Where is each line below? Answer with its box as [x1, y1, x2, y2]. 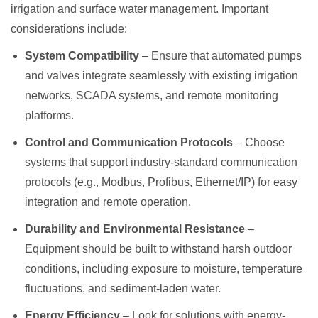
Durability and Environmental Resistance [25, 222, 245, 235]
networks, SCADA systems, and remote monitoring [25, 89, 278, 102]
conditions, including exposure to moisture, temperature [25, 262, 302, 275]
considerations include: [11, 22, 127, 35]
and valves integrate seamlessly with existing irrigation [25, 69, 298, 82]
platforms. [25, 109, 74, 121]
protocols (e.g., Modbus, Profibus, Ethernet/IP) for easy [25, 175, 297, 188]
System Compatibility [25, 49, 139, 62]
